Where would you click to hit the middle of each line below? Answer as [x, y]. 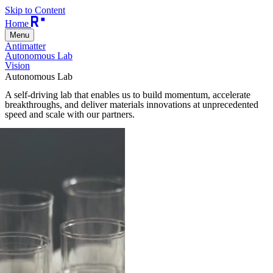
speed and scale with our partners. [70, 115]
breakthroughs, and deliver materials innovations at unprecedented [132, 105]
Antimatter [25, 46]
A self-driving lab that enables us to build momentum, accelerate [128, 95]
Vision [17, 66]
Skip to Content [35, 10]
